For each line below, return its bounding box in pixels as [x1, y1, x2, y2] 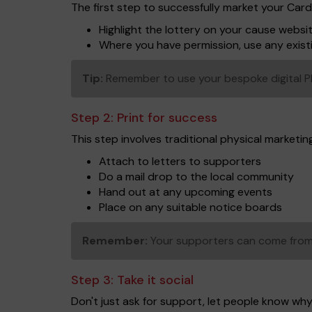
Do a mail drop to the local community [99, 169, 294, 184]
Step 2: [71, 109, 117, 126]
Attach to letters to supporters [99, 154, 261, 169]
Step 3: [71, 272, 117, 288]
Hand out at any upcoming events [99, 185, 272, 199]
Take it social [117, 272, 194, 288]
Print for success [117, 109, 217, 126]
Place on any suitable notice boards [99, 200, 282, 214]
